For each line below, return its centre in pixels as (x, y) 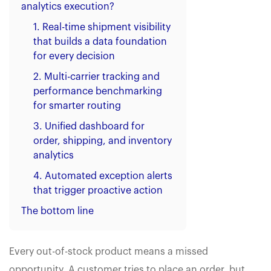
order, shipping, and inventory (103, 141)
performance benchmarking (98, 92)
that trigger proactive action (98, 191)
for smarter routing (77, 106)
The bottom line (57, 211)
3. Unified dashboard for (89, 127)
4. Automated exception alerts (103, 176)
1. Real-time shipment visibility (102, 28)
